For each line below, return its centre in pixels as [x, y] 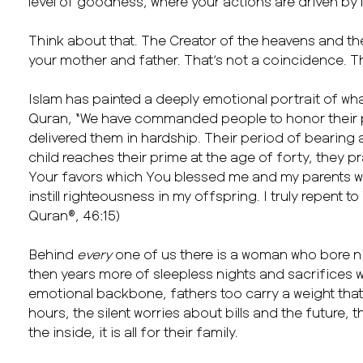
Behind [53, 254]
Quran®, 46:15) [76, 215]
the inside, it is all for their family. [135, 331]
